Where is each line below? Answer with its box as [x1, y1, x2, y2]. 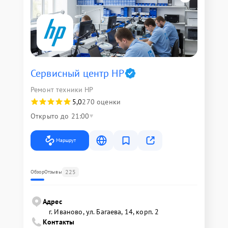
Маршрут [56, 137, 76, 144]
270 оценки [82, 97, 121, 106]
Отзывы [44, 168, 62, 175]
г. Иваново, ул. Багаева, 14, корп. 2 [49, 207, 159, 216]
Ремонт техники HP [31, 85, 94, 94]
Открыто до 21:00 [31, 111, 90, 121]
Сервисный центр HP [31, 67, 124, 80]
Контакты [43, 217, 75, 226]
